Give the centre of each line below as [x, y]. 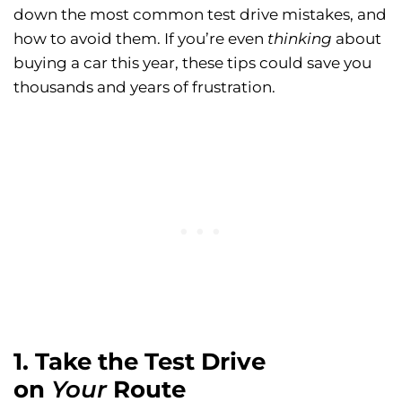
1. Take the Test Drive [140, 362]
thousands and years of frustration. [144, 87]
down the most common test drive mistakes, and [200, 15]
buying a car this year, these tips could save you [192, 63]
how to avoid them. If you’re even [140, 39]
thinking [300, 39]
